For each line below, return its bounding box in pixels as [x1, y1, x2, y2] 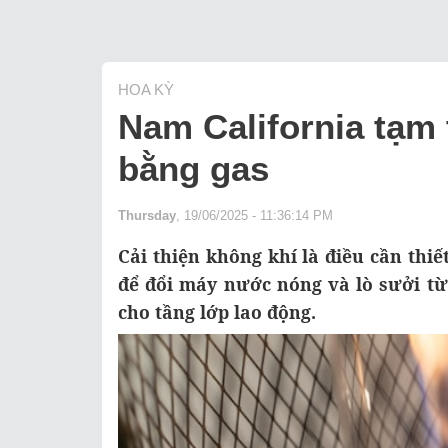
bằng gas [118, 148, 269, 188]
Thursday [118, 207, 176, 223]
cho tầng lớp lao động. [118, 299, 316, 324]
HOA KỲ [118, 80, 174, 98]
